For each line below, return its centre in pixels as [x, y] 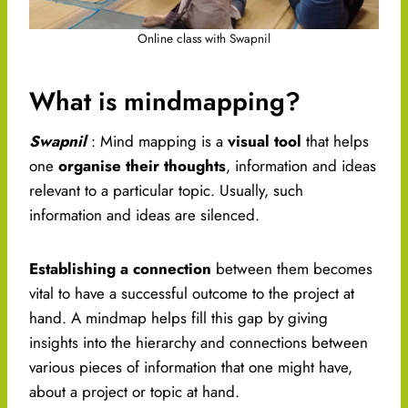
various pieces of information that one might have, [191, 367]
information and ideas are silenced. [144, 215]
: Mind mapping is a [159, 142]
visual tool [265, 142]
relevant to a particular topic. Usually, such [166, 191]
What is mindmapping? [165, 102]
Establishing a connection [120, 269]
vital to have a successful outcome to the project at [192, 294]
